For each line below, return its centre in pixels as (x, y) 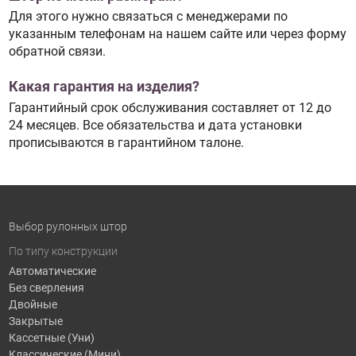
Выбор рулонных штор (68, 226)
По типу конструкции (63, 252)
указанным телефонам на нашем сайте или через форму (177, 34)
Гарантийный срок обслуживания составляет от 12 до (170, 107)
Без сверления (46, 287)
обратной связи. (57, 52)
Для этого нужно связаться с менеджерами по (148, 17)
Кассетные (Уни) (51, 337)
